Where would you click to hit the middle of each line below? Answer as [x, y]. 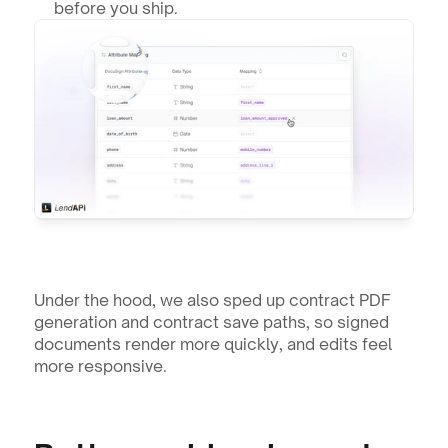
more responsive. [100, 365]
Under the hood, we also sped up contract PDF [212, 299]
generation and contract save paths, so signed [211, 321]
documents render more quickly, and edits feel [212, 343]
